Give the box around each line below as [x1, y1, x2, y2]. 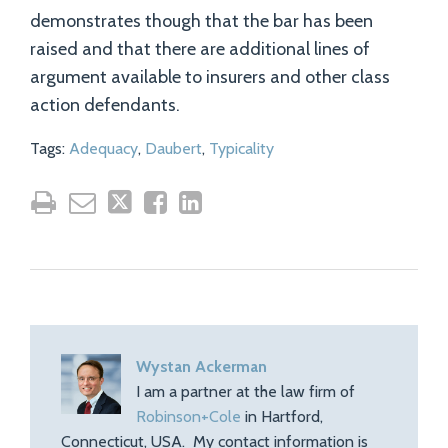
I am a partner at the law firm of [136, 382, 355, 401]
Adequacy [69, 139, 138, 158]
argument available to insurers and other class [30, 66, 390, 88]
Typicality [209, 139, 274, 158]
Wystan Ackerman [136, 357, 267, 376]
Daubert [145, 139, 202, 158]
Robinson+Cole [136, 407, 241, 426]
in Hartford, [241, 407, 323, 426]
